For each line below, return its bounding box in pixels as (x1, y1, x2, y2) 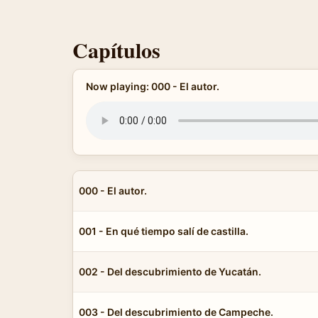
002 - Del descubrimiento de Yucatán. (79, 265, 261, 278)
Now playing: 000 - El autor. (85, 80, 219, 92)
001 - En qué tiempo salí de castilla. (79, 224, 248, 237)
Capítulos (72, 34, 160, 65)
